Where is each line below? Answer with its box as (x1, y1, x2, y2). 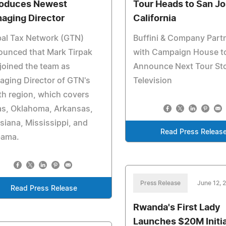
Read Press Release (10, 185, 77, 192)
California (133, 14, 177, 23)
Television (133, 77, 173, 85)
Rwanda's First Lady (133, 203, 221, 212)
